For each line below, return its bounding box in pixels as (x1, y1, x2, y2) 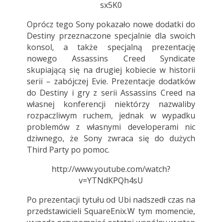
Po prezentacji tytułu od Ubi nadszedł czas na (26, 194, 196, 205)
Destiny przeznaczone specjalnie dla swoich (26, 30, 196, 41)
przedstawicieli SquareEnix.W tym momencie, (26, 205, 196, 217)
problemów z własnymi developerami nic (26, 121, 196, 132)
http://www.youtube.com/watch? (51, 163, 170, 174)
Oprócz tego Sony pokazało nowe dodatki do (26, 18, 196, 30)
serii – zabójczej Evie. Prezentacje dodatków (26, 75, 196, 87)
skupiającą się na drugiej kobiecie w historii (26, 64, 196, 75)
